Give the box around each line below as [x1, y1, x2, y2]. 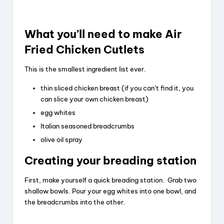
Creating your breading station [24, 153, 196, 168]
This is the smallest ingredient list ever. [24, 64, 146, 73]
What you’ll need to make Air [24, 26, 181, 41]
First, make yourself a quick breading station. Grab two [24, 176, 196, 184]
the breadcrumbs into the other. [24, 198, 125, 206]
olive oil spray [40, 135, 82, 144]
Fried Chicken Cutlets [24, 42, 144, 56]
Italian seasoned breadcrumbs [40, 122, 134, 130]
